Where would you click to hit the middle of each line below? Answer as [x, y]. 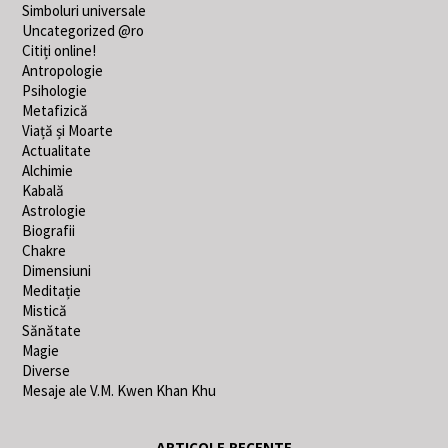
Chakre [44, 251]
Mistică [45, 311]
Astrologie [54, 211]
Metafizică [55, 111]
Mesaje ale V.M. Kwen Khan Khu [119, 391]
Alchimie [48, 171]
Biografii [49, 231]
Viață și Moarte [68, 131]
